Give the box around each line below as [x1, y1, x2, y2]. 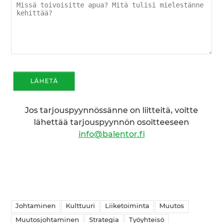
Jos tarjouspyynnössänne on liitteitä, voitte [25, 107, 198, 115]
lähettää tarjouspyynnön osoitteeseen [34, 118, 189, 127]
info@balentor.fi [78, 130, 145, 139]
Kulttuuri [66, 203, 96, 210]
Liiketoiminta [105, 203, 150, 210]
